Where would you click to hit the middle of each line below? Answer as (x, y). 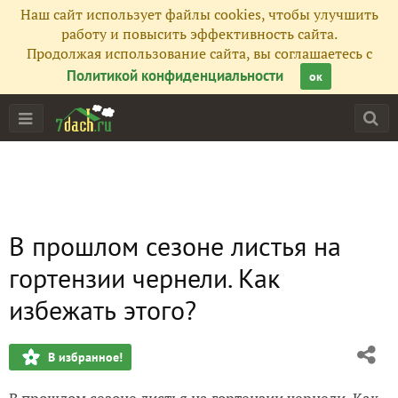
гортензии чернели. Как (144, 278)
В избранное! (85, 357)
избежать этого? (103, 310)
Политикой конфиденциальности (175, 76)
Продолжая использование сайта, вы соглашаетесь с (199, 53)
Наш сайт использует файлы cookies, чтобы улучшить (199, 14)
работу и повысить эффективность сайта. (199, 34)
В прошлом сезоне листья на (175, 246)
